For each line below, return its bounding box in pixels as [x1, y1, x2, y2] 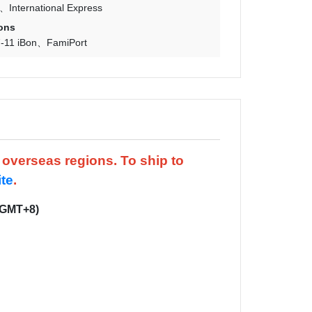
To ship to [120, 153, 184, 168]
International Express [9, 2, 103, 13]
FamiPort [47, 37, 88, 48]
